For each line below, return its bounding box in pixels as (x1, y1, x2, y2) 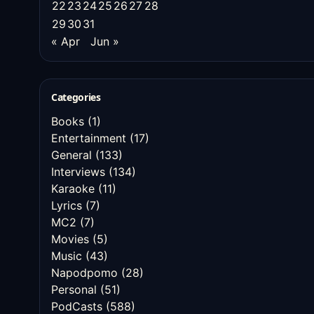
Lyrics (51, 198, 82, 212)
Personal (51, 282, 97, 296)
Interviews (51, 165, 105, 179)
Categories (51, 90, 101, 104)
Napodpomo (51, 266, 118, 280)
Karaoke (51, 182, 95, 196)
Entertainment (51, 131, 126, 145)
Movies (51, 232, 89, 246)
